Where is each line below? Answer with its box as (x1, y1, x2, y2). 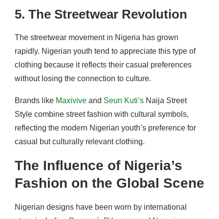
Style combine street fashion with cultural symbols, (15, 109, 189, 118)
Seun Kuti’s (104, 96, 144, 105)
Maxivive (56, 96, 87, 105)
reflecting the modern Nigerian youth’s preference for (15, 123, 196, 132)
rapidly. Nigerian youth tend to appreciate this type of (15, 46, 196, 55)
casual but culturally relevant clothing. (15, 137, 145, 146)
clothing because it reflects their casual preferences (15, 60, 192, 69)
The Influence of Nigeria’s (15, 157, 182, 173)
